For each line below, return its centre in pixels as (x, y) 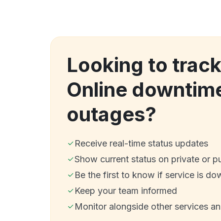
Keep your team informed (126, 190)
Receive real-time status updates (141, 143)
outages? (111, 114)
